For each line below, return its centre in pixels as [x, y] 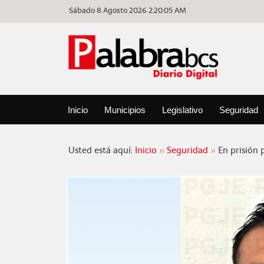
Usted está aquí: [101, 150]
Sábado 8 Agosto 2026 [108, 10]
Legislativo [182, 110]
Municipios [125, 110]
